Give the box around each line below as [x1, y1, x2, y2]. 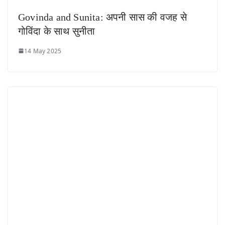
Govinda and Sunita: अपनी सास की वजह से [18, 11, 187, 23]
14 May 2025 [24, 46, 62, 55]
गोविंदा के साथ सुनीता [18, 25, 95, 37]
